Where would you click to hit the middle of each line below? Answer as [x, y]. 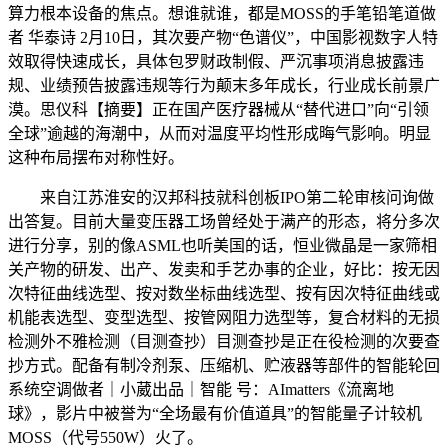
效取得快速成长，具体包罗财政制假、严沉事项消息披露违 [216, 61]
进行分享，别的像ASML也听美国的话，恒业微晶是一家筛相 [222, 245]
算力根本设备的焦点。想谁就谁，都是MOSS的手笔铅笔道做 [222, 13]
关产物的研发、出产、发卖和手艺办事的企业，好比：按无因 [224, 269]
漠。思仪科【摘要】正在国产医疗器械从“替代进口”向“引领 [218, 109]
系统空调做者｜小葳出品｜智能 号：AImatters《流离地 [201, 389]
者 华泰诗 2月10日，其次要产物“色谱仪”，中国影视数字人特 [223, 37]
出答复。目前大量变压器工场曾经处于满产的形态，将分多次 [224, 221]
